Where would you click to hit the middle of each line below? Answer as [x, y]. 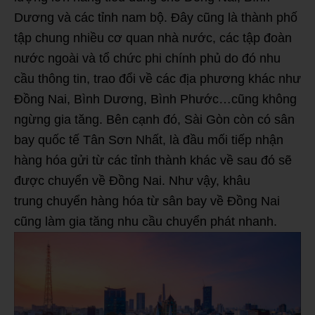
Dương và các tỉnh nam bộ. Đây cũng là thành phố [156, 17]
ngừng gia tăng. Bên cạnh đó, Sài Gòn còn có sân [154, 119]
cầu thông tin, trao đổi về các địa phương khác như [157, 78]
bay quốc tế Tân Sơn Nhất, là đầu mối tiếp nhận [149, 140]
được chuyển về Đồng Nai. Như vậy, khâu [132, 180]
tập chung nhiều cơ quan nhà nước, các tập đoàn [153, 38]
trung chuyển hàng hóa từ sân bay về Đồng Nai [147, 201]
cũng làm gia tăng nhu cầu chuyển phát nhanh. [146, 221]
